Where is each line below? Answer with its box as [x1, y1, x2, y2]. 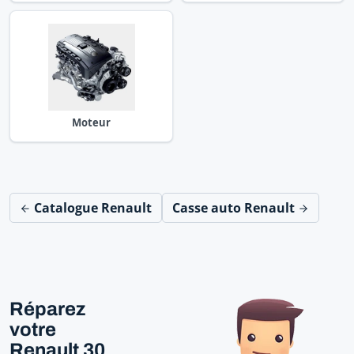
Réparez [9, 298, 85, 319]
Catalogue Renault [31, 198, 152, 217]
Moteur [72, 115, 111, 130]
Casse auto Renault [172, 198, 298, 217]
